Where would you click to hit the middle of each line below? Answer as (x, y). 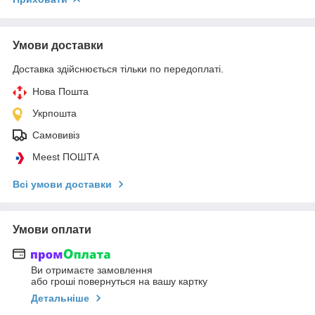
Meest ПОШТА (66, 156)
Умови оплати (52, 229)
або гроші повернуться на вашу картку (119, 282)
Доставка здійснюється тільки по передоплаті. (118, 69)
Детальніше (60, 298)
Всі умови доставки (62, 184)
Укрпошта (54, 113)
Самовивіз (56, 135)
